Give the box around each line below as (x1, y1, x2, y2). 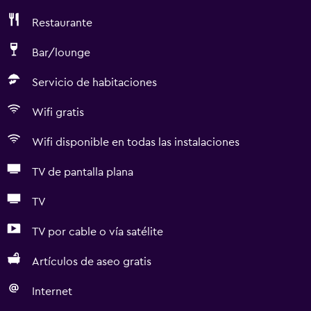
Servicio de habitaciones (32, 77, 157, 88)
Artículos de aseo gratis (32, 256, 151, 267)
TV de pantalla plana (32, 167, 133, 178)
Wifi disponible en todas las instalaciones (32, 137, 239, 148)
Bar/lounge (32, 47, 90, 58)
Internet (32, 286, 72, 297)
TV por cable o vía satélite (32, 226, 163, 237)
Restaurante (32, 17, 92, 28)
